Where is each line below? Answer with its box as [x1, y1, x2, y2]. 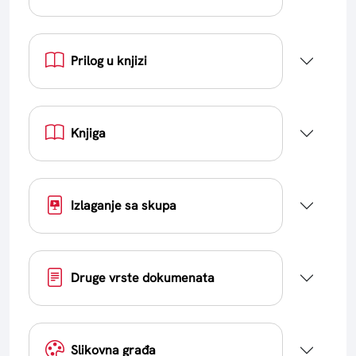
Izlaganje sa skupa [71, 196, 176, 214]
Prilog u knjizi [71, 52, 147, 69]
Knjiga [71, 124, 106, 141]
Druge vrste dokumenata [71, 269, 215, 286]
